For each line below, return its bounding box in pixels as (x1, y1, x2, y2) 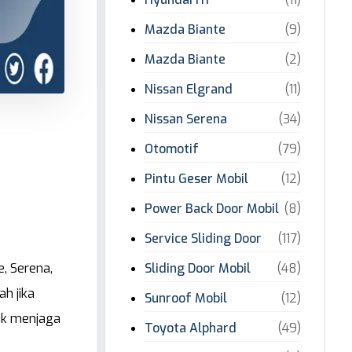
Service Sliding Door (145, 230, 262, 247)
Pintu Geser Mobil (145, 170, 249, 187)
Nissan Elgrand (145, 81, 233, 97)
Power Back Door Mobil (145, 200, 280, 217)
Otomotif (145, 141, 200, 157)
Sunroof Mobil (145, 290, 228, 306)
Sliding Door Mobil (145, 260, 251, 277)
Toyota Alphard (145, 320, 237, 336)
